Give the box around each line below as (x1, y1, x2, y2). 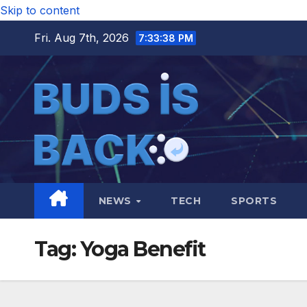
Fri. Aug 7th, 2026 (34, 31, 132, 45)
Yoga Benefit (79, 236, 206, 262)
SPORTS (231, 194, 278, 207)
